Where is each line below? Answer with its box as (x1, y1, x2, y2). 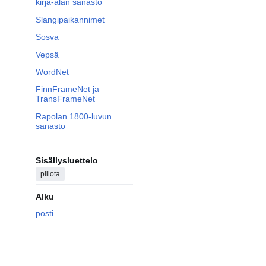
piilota (40, 170, 60, 179)
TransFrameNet (36, 94, 95, 104)
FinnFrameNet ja (36, 84, 99, 94)
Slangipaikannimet (36, 14, 104, 24)
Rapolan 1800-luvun (36, 111, 112, 121)
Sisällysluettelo (36, 156, 98, 166)
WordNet (36, 67, 69, 77)
